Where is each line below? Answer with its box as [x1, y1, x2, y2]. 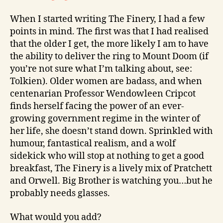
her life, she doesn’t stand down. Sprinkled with [10, 125, 213, 137]
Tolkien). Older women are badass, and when [10, 76, 202, 88]
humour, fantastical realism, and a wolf [10, 138, 176, 150]
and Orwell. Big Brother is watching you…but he [10, 175, 213, 187]
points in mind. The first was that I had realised [10, 26, 209, 38]
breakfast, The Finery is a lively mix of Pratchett [10, 163, 212, 175]
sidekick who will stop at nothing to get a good [10, 150, 204, 162]
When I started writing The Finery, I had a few [10, 13, 205, 25]
